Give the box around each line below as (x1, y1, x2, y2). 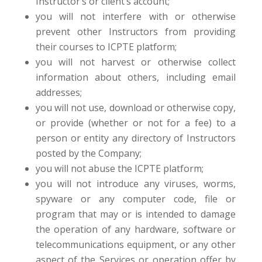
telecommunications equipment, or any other (35, 238, 236, 251)
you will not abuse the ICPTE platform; (35, 162, 204, 175)
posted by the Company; (35, 147, 142, 160)
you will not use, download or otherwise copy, (35, 101, 236, 114)
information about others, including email (35, 71, 236, 84)
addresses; (35, 86, 82, 99)
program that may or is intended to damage (35, 208, 236, 220)
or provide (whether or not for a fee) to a (35, 116, 236, 129)
